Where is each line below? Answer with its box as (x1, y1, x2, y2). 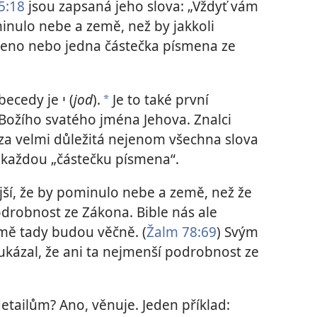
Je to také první (109, 89, 209, 109)
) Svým (217, 221, 258, 241)
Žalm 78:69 (146, 221, 217, 241)
